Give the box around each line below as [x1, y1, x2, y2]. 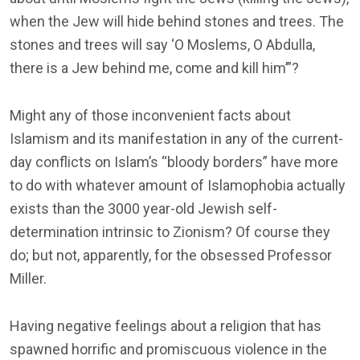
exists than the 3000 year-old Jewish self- [10, 199, 277, 217]
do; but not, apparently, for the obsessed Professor [10, 246, 332, 264]
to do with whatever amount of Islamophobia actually [10, 176, 346, 194]
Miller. [10, 269, 47, 287]
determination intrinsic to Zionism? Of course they [10, 223, 330, 240]
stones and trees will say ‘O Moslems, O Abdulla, [10, 35, 315, 53]
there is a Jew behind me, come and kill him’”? [10, 59, 299, 76]
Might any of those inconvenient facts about [10, 106, 291, 124]
